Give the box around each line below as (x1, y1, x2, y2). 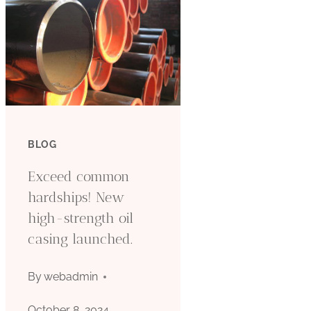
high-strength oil (27, 209, 133, 226)
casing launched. (27, 230, 133, 247)
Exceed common (27, 167, 130, 185)
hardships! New (27, 188, 124, 205)
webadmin (44, 269, 99, 283)
